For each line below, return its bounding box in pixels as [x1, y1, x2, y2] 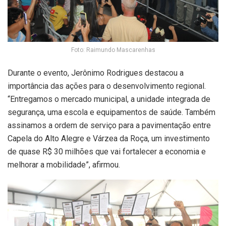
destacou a [143, 68, 184, 78]
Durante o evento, [8, 68, 71, 78]
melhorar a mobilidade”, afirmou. [8, 160, 120, 170]
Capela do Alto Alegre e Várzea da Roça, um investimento [8, 134, 210, 144]
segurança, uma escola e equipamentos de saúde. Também [8, 107, 215, 118]
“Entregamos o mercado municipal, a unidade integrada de [8, 94, 210, 104]
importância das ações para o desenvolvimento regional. [8, 81, 206, 91]
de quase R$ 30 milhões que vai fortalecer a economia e [8, 147, 206, 157]
